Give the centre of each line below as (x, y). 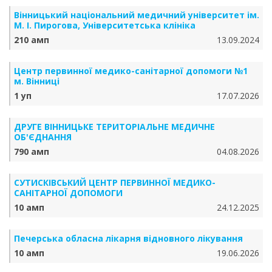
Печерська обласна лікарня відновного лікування (128, 238)
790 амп (32, 151)
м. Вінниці (37, 81)
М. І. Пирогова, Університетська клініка (105, 25)
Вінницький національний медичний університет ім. (137, 15)
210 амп (32, 40)
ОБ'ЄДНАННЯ (43, 137)
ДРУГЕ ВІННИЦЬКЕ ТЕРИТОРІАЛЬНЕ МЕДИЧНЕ (114, 127)
